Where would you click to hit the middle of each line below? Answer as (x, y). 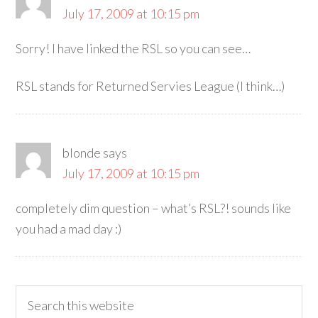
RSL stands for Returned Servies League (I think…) (150, 86)
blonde (82, 153)
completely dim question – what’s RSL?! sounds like (154, 208)
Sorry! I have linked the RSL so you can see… (133, 48)
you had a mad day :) (69, 229)
